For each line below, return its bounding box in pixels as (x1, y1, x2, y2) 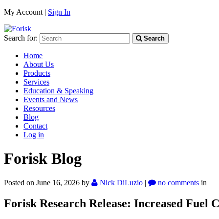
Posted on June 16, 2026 (4, 178, 82, 187)
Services (23, 78, 49, 86)
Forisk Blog (4, 150, 82, 168)
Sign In (48, 8, 70, 16)
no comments (156, 178, 199, 187)
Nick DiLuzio (100, 178, 143, 187)
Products (23, 69, 50, 77)
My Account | (4, 8, 48, 16)
